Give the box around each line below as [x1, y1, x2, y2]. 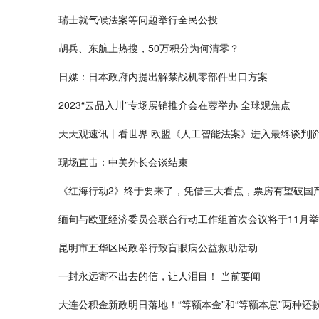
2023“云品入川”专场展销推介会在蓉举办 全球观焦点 [58, 98, 291, 112]
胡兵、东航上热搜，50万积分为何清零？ [58, 41, 239, 55]
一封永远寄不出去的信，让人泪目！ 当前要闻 [58, 268, 261, 283]
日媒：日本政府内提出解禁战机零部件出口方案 [58, 69, 268, 83]
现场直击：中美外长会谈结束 [58, 155, 188, 169]
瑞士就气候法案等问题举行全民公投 [58, 12, 218, 26]
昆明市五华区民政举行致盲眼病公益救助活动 [58, 240, 258, 254]
